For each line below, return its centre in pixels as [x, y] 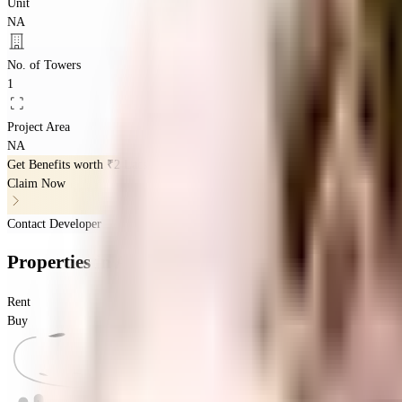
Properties [51, 262]
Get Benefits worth [57, 164]
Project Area [39, 127]
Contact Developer [54, 223]
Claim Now [36, 183]
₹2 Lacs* [130, 164]
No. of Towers [44, 65]
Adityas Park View [191, 262]
